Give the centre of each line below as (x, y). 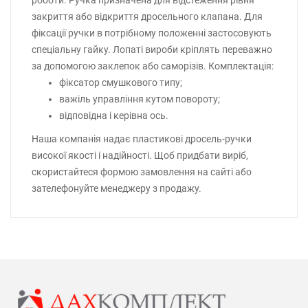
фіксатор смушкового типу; (121, 82)
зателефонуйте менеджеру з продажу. (117, 188)
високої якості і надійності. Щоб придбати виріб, (140, 155)
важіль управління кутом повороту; (140, 99)
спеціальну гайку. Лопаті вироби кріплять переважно (152, 49)
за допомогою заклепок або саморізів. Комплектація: (153, 66)
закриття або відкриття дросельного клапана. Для (147, 16)
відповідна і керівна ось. (114, 115)
